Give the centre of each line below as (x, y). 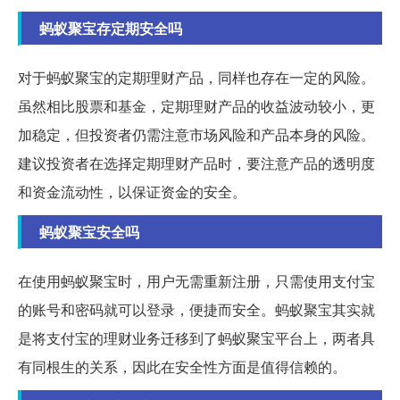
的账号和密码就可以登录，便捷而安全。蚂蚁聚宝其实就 (196, 309)
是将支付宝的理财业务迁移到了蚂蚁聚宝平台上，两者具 (196, 337)
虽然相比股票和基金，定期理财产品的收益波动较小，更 (196, 105)
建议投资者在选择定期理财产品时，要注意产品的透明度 (196, 162)
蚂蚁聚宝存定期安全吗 (111, 28)
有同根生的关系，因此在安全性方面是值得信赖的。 (182, 366)
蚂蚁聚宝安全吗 (89, 231)
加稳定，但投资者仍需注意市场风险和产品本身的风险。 (196, 134)
